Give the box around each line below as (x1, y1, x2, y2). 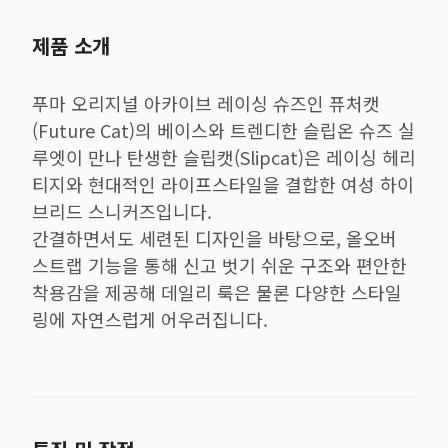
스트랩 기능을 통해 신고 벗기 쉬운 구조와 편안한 (32, 252, 407, 278)
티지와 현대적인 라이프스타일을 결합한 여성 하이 (32, 171, 414, 197)
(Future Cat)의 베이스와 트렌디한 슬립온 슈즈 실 (32, 117, 415, 143)
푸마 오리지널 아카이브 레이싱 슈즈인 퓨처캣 (32, 90, 380, 116)
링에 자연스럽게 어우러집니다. (32, 306, 268, 332)
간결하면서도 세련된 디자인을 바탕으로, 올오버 (32, 225, 397, 251)
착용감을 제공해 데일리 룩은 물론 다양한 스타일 (32, 279, 402, 305)
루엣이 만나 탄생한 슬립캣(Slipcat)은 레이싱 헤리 (32, 144, 416, 170)
